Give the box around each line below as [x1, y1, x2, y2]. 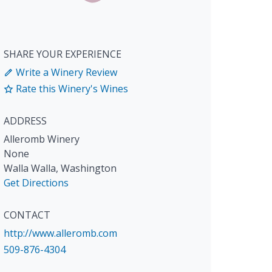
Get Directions [4, 176, 69, 190]
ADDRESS [4, 114, 47, 128]
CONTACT [4, 208, 50, 222]
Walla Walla [4, 161, 56, 175]
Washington [61, 161, 117, 175]
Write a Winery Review [13, 66, 117, 79]
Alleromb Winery [4, 132, 80, 146]
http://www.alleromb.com [4, 226, 117, 240]
